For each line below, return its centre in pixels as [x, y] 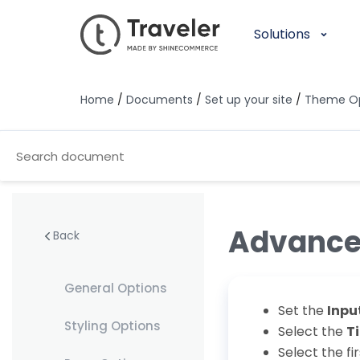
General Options [115, 288]
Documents [160, 100]
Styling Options [112, 326]
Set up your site [249, 100]
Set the [302, 310]
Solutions [282, 34]
